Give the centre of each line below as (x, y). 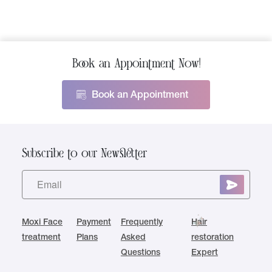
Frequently (141, 223)
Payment (93, 223)
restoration (213, 238)
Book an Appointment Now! (136, 63)
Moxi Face (42, 223)
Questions (140, 253)
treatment (41, 238)
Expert (205, 253)
